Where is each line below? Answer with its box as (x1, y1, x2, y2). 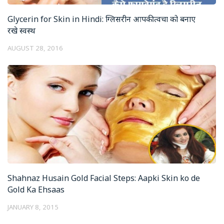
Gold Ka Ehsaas (7, 183, 64, 195)
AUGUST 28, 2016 (7, 43, 63, 53)
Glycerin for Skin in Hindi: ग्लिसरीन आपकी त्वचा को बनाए (7, 13, 195, 25)
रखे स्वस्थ (7, 25, 35, 36)
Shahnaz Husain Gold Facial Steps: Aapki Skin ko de (7, 172, 200, 183)
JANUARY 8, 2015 (7, 202, 58, 211)
